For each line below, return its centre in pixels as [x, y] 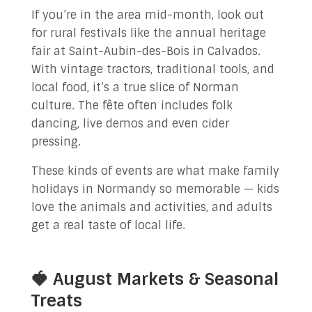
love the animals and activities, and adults [151, 207]
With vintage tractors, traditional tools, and [153, 69]
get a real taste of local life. [108, 225]
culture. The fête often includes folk [132, 106]
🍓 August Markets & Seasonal [155, 279]
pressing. [56, 142]
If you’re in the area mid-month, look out [147, 15]
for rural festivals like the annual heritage [148, 33]
